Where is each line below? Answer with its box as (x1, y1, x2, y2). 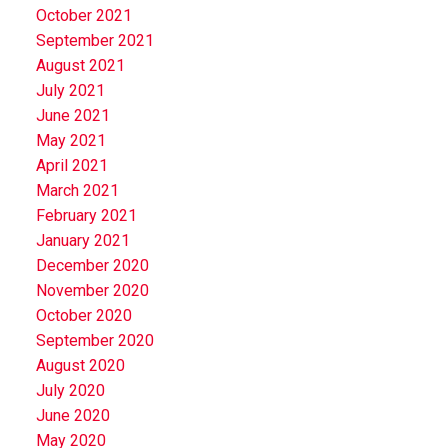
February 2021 (35, 205, 137, 225)
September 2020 (35, 330, 154, 350)
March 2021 (35, 180, 119, 200)
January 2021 (35, 230, 130, 250)
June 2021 (35, 105, 110, 125)
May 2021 (35, 130, 106, 150)
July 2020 (35, 380, 105, 400)
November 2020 (35, 280, 149, 300)
